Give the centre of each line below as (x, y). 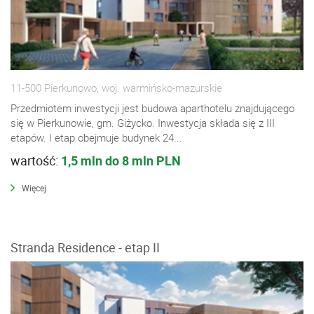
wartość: (36, 160)
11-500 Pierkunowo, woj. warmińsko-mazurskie (116, 87)
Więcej (34, 187)
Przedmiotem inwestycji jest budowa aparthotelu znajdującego (152, 108)
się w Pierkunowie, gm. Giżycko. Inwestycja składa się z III (143, 122)
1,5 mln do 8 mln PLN (121, 160)
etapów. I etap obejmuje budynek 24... (96, 137)
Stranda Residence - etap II (85, 247)
